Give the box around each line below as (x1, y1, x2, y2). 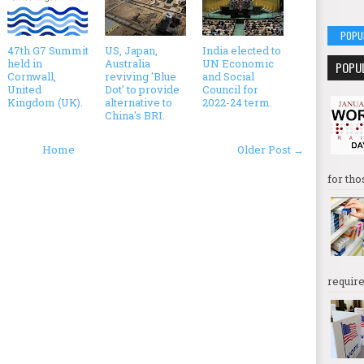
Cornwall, (7, 68, 56, 84)
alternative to (105, 94, 172, 110)
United (7, 81, 41, 97)
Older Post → (237, 141, 304, 157)
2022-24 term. (202, 94, 272, 110)
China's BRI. (105, 107, 165, 123)
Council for (202, 81, 258, 97)
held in (7, 55, 42, 71)
